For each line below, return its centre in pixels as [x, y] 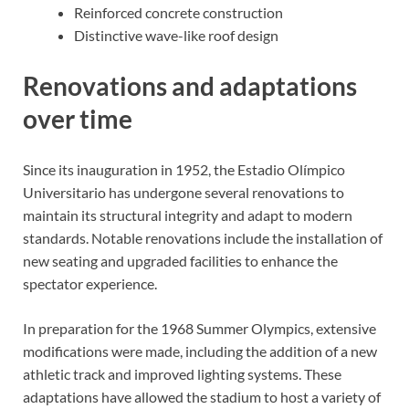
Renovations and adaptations [190, 86]
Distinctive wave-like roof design [176, 35]
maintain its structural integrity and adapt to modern [188, 215]
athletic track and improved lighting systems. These [182, 374]
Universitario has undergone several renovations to [184, 193]
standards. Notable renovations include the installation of [203, 238]
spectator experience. [90, 284]
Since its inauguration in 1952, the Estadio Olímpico [184, 170]
